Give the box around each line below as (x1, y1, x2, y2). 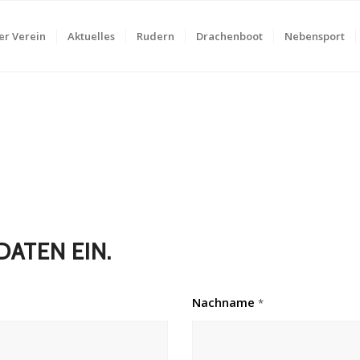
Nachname (192, 294, 259, 311)
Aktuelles (67, 29, 115, 43)
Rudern (136, 29, 174, 43)
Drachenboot (195, 29, 263, 43)
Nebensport (284, 29, 345, 43)
